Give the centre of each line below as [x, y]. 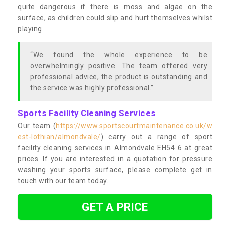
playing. [32, 28]
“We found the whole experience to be [119, 54]
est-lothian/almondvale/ [59, 136]
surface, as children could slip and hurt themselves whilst [115, 17]
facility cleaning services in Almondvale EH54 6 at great [115, 147]
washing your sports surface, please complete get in [115, 170]
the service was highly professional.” [92, 88]
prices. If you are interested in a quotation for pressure [115, 158]
